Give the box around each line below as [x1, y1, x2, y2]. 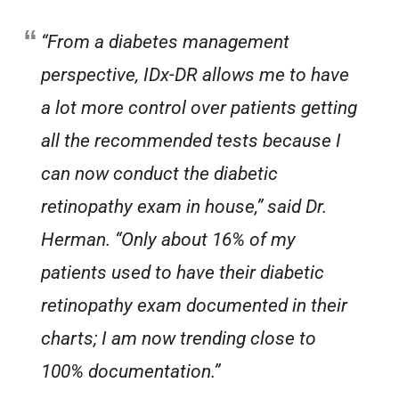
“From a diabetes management [41, 31, 290, 53]
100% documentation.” [41, 361, 221, 383]
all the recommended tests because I [41, 130, 342, 152]
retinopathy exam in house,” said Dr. [41, 196, 328, 218]
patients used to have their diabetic [41, 262, 325, 284]
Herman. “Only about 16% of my [41, 229, 297, 251]
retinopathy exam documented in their [41, 295, 348, 317]
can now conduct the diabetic [41, 163, 279, 185]
